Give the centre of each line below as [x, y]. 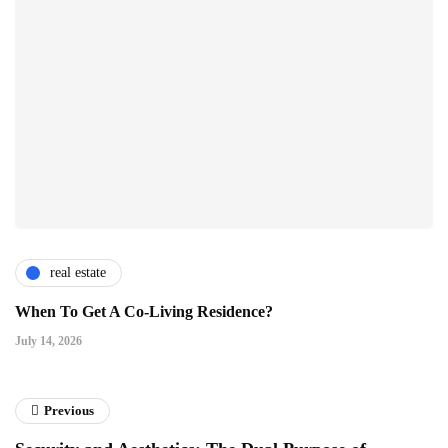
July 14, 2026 [48, 340]
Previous [69, 410]
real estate [78, 273]
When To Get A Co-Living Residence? [144, 311]
